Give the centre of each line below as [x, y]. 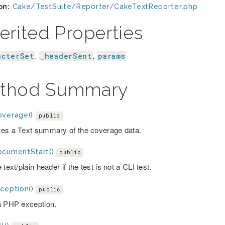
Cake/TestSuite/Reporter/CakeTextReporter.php [105, 7]
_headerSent [66, 56]
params [112, 56]
